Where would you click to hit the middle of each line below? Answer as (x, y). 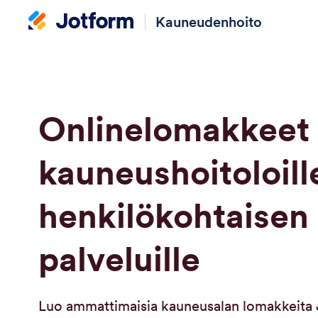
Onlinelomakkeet (174, 129)
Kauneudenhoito (209, 22)
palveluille (119, 259)
